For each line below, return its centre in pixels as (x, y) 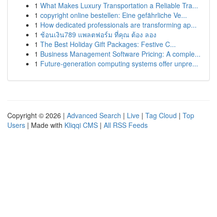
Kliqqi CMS (81, 125)
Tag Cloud (161, 115)
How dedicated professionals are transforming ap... (118, 25)
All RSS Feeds (126, 125)
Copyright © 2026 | (37, 115)
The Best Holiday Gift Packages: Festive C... (108, 44)
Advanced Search (94, 115)
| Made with (45, 125)
